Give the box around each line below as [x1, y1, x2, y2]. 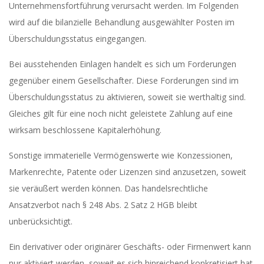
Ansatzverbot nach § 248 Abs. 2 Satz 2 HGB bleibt [9, 199, 197, 210]
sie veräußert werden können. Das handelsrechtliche [9, 183, 208, 194]
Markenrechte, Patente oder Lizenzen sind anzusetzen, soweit [9, 166, 246, 177]
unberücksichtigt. [9, 216, 72, 227]
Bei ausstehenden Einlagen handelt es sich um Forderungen [9, 58, 236, 70]
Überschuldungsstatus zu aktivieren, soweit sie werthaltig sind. [9, 91, 246, 103]
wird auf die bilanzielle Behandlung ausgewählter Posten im [9, 16, 235, 28]
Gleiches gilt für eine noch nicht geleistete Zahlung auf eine [9, 108, 233, 119]
